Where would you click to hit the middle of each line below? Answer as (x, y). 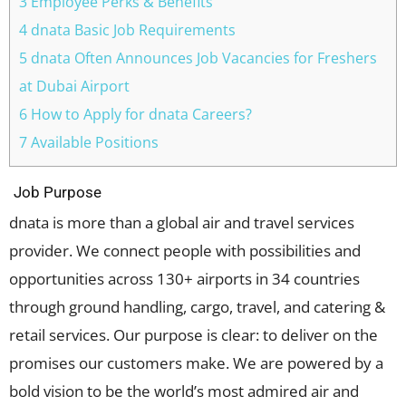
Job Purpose (58, 193)
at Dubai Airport (74, 87)
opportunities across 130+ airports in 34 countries (184, 279)
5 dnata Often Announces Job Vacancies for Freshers (198, 58)
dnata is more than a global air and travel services (182, 223)
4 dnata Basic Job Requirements (127, 30)
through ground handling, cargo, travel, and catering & (197, 307)
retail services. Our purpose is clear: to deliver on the (193, 335)
